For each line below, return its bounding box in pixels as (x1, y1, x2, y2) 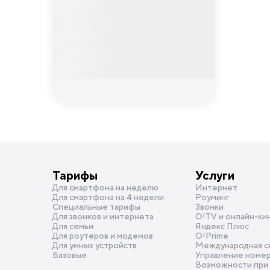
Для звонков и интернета (52, 212, 154, 221)
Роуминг (195, 192, 230, 202)
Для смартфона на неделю (52, 183, 159, 192)
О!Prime (195, 231, 229, 240)
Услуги (195, 168, 235, 182)
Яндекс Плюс (195, 221, 250, 231)
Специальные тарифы (52, 202, 140, 212)
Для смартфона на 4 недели (52, 192, 164, 202)
